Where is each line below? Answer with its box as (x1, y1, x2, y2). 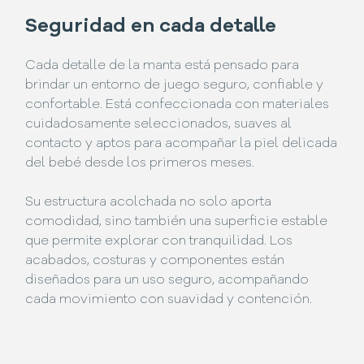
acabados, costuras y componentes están (25, 253, 285, 267)
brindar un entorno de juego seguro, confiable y (25, 78, 324, 92)
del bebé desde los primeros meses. (25, 156, 255, 170)
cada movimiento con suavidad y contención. (25, 292, 313, 306)
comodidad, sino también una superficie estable (25, 214, 328, 228)
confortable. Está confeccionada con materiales (25, 97, 330, 111)
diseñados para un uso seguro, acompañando (25, 273, 310, 287)
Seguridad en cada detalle (25, 17, 277, 37)
